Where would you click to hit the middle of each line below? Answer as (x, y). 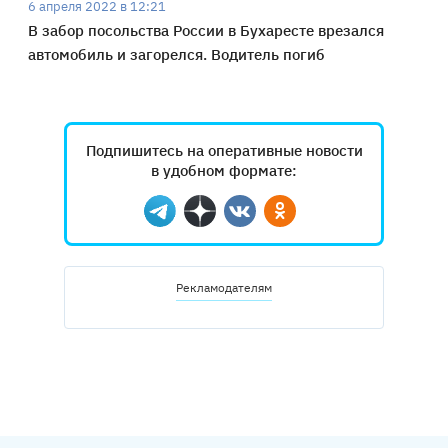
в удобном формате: (224, 171)
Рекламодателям (224, 288)
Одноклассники (337, 221)
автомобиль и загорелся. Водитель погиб (176, 55)
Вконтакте (278, 221)
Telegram (192, 221)
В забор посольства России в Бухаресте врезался (205, 31)
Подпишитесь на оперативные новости (224, 151)
